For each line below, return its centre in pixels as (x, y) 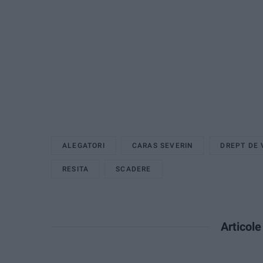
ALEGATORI (84, 145)
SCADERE (134, 169)
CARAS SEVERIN (163, 145)
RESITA (76, 169)
